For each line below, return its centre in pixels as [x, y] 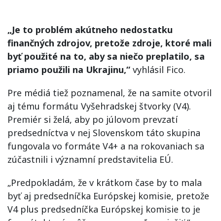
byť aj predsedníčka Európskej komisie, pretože [108, 196]
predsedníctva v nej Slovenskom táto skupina [104, 132]
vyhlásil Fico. [158, 69]
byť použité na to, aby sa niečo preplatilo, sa [106, 56]
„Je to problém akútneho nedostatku [90, 29]
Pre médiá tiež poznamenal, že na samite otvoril [110, 92]
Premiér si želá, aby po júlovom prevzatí [92, 119]
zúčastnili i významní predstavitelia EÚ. [90, 159]
